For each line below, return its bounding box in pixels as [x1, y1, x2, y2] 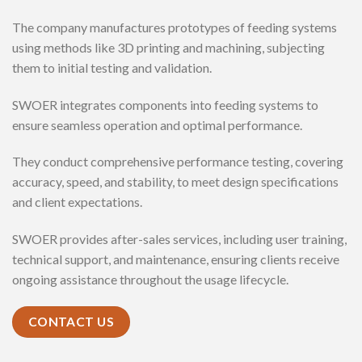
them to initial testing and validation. [12, 59, 212, 75]
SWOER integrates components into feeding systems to [12, 96, 318, 112]
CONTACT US [27, 314, 115, 329]
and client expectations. [12, 194, 142, 210]
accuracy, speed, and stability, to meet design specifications [12, 174, 339, 190]
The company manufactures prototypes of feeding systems [12, 19, 337, 35]
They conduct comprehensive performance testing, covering [12, 154, 343, 170]
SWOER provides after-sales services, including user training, [12, 231, 347, 247]
